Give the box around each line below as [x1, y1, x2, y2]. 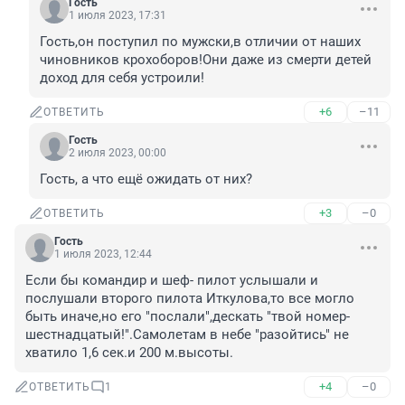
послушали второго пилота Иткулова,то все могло [25, 290, 354, 307]
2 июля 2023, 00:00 [69, 146, 166, 160]
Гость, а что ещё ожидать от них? [40, 171, 252, 188]
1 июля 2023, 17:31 [69, 9, 166, 23]
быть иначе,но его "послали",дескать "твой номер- [25, 308, 350, 325]
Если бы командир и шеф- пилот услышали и [25, 272, 318, 289]
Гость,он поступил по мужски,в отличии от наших [40, 33, 361, 51]
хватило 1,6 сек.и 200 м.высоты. [25, 344, 233, 362]
